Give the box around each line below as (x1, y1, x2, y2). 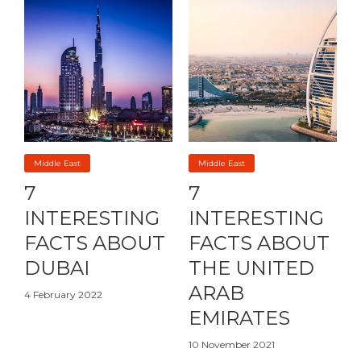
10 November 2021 (189, 338, 275, 351)
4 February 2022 (24, 288, 102, 301)
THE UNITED (189, 256, 314, 280)
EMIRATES (189, 306, 290, 330)
